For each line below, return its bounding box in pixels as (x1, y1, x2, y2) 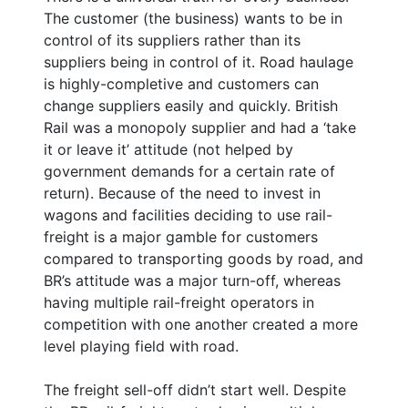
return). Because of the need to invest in (44, 183, 321, 202)
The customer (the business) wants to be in (44, 8, 342, 27)
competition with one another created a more (44, 314, 358, 333)
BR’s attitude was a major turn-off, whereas (44, 270, 341, 290)
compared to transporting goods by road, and (44, 249, 363, 268)
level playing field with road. (44, 336, 239, 355)
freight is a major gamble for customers (44, 227, 318, 246)
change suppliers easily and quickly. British (44, 96, 338, 115)
